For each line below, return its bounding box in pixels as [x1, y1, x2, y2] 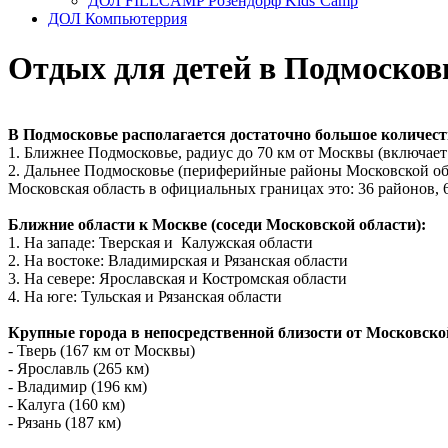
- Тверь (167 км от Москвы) [8, 342, 195, 360]
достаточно [230, 126, 311, 144]
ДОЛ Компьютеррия [48, 10, 187, 28]
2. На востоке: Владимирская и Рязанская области [8, 252, 348, 270]
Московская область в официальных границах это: [8, 180, 354, 198]
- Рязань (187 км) [8, 414, 121, 432]
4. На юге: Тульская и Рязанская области [8, 288, 282, 306]
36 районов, [354, 180, 439, 198]
